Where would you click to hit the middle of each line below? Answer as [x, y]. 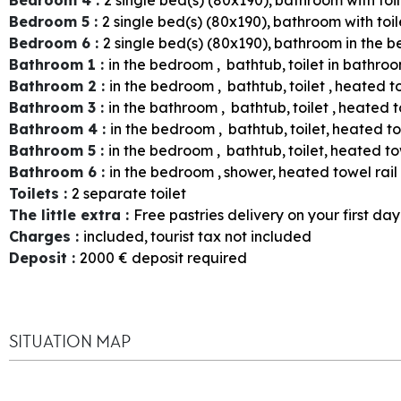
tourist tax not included [231, 236]
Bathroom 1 [55, 64]
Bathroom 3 [55, 107]
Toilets [36, 193]
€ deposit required [183, 257]
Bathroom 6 [55, 171]
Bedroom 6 [52, 43]
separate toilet [135, 193]
